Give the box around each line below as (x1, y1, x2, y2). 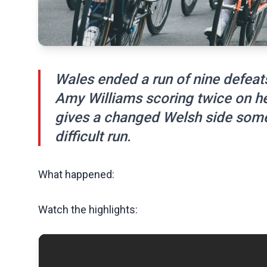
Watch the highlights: (38, 203, 138, 216)
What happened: (38, 167, 114, 181)
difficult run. (55, 128, 131, 145)
